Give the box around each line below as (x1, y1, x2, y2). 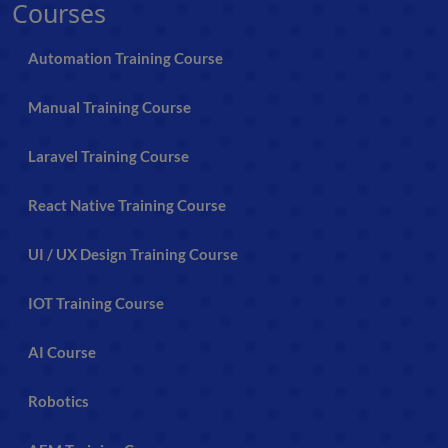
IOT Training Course (28, 293, 164, 312)
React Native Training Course (28, 195, 226, 214)
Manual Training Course (28, 97, 191, 116)
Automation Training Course (28, 48, 223, 67)
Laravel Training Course (28, 146, 189, 165)
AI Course (28, 342, 96, 361)
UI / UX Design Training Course (28, 244, 238, 263)
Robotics (28, 391, 89, 410)
